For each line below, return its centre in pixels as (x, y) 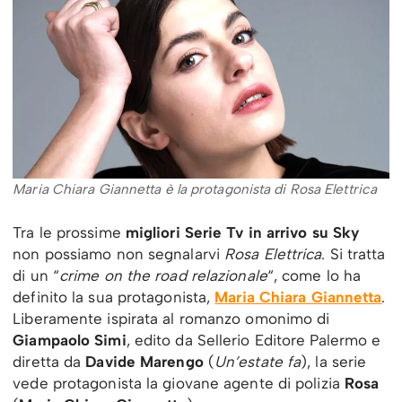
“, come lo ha (314, 276)
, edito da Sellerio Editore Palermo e (253, 341)
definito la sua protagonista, (114, 297)
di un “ (36, 276)
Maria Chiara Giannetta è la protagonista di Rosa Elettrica (195, 189)
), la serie (334, 362)
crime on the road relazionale (163, 276)
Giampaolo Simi (70, 341)
